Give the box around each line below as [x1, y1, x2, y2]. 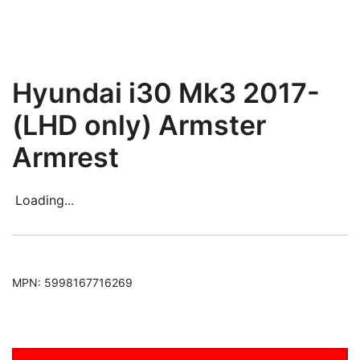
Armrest [12, 140, 119, 174]
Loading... [15, 191, 74, 208]
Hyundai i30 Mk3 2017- [12, 76, 320, 109]
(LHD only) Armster [12, 108, 266, 141]
